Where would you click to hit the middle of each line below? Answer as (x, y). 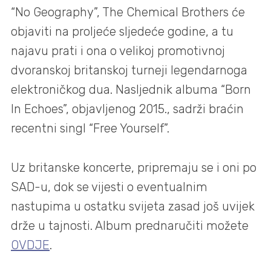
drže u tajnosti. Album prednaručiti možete (130, 225)
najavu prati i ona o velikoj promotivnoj (118, 51)
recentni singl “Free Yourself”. (90, 129)
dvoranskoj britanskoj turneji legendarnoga (129, 70)
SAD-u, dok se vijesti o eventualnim (109, 187)
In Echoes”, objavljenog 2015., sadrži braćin (127, 109)
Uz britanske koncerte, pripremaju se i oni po (134, 167)
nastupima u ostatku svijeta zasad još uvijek (133, 206)
